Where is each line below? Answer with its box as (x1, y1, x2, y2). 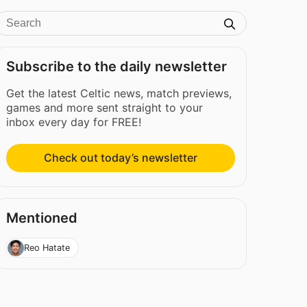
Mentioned (6, 210, 78, 227)
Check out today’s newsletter (44, 151, 198, 165)
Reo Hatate (23, 242, 70, 253)
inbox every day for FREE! (6, 115, 142, 129)
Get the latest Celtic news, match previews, (6, 86, 232, 100)
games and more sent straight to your (6, 101, 204, 114)
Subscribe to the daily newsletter (6, 58, 228, 75)
